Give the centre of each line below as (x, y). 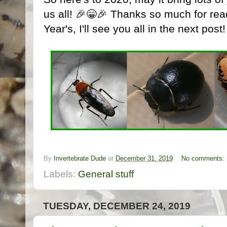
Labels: (61, 174)
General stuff (106, 174)
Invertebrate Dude (80, 158)
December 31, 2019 (144, 158)
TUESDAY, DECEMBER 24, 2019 (117, 206)
